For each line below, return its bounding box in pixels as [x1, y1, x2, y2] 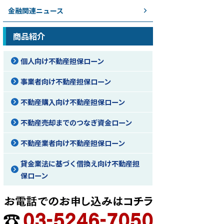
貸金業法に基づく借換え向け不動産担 [20, 158, 139, 168]
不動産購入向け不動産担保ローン [20, 96, 125, 107]
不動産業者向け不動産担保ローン [20, 137, 125, 148]
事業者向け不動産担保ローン [20, 76, 111, 86]
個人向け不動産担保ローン [20, 55, 104, 66]
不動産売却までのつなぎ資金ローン [20, 117, 132, 127]
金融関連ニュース [8, 5, 63, 15]
